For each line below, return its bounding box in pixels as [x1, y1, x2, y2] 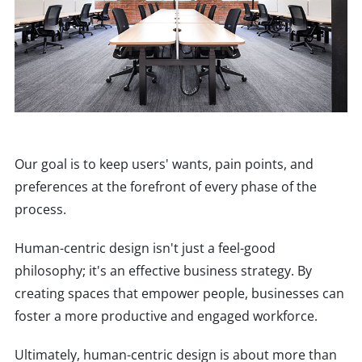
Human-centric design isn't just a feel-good [15, 239, 276, 258]
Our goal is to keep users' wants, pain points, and [15, 155, 314, 174]
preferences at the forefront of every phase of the [15, 178, 317, 196]
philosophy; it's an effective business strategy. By [15, 262, 312, 280]
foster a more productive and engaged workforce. [15, 307, 318, 326]
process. [15, 200, 66, 219]
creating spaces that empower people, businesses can [15, 284, 344, 303]
